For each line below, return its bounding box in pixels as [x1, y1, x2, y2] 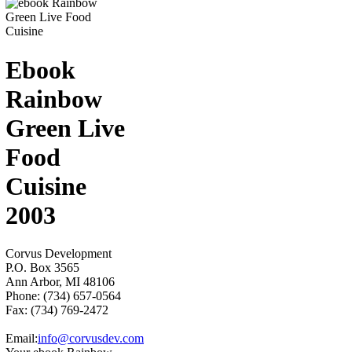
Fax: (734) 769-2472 [5, 303, 108, 317]
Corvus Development [5, 247, 112, 261]
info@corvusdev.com [38, 332, 144, 346]
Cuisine [5, 171, 86, 200]
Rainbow [5, 84, 102, 113]
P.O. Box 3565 [5, 261, 79, 275]
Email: [5, 332, 38, 346]
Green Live [5, 113, 125, 142]
